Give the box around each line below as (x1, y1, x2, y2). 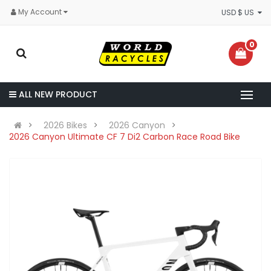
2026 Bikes (44, 119, 87, 131)
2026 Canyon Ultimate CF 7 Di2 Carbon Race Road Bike (9, 130, 240, 143)
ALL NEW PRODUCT (19, 88, 97, 100)
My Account (18, 7, 64, 17)
